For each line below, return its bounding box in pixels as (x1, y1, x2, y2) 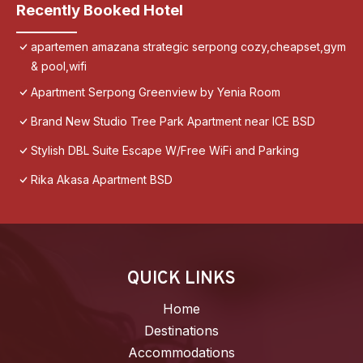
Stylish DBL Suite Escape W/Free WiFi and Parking (31, 143, 299, 158)
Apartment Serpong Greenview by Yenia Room (31, 85, 280, 100)
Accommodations (128, 344, 235, 361)
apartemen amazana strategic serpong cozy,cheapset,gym (31, 40, 346, 54)
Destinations (144, 322, 219, 340)
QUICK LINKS (127, 268, 236, 291)
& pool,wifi (31, 59, 87, 74)
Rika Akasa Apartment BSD (31, 173, 173, 187)
